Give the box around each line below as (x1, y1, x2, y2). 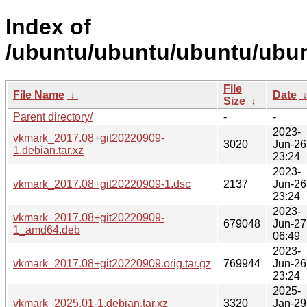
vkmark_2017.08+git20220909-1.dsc (13, 177, 191, 190)
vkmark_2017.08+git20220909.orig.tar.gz (13, 257, 211, 269)
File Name (13, 88, 64, 101)
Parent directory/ (13, 110, 93, 123)
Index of (5, 14, 91, 40)
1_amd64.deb (13, 223, 80, 236)
